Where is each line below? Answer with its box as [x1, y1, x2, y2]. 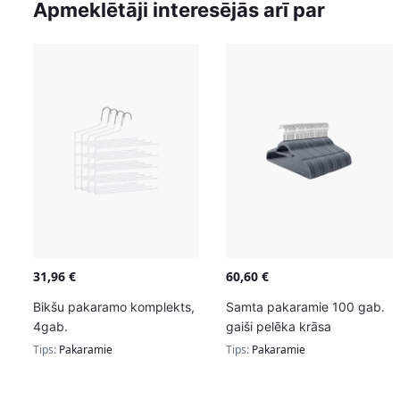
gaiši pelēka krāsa [226, 318, 332, 334]
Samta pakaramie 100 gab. [226, 298, 386, 314]
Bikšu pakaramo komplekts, [32, 298, 195, 314]
